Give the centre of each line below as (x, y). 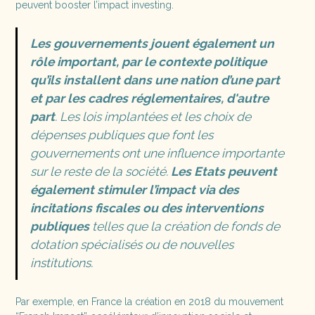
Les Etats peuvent (224, 172)
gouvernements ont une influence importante (157, 153)
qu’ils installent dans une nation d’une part (155, 80)
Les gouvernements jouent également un (152, 44)
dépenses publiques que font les (121, 135)
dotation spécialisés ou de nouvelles (131, 245)
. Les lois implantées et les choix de (153, 117)
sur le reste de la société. (100, 172)
